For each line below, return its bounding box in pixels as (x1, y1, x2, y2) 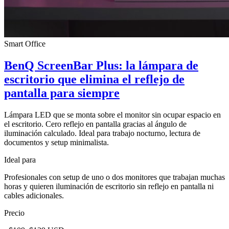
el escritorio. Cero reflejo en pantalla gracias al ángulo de (4, 119, 187, 128)
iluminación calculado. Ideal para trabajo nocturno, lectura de (4, 128, 200, 138)
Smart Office (4, 39, 45, 48)
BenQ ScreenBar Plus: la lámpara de (4, 58, 198, 72)
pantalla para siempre (4, 86, 120, 100)
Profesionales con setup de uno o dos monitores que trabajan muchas (4, 172, 225, 181)
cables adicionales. (4, 191, 64, 200)
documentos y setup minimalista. (4, 138, 109, 147)
